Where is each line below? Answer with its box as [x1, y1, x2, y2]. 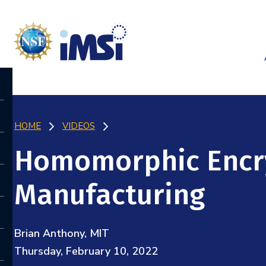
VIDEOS [62, 120, 95, 132]
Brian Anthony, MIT [14, 226, 109, 240]
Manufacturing [14, 178, 205, 212]
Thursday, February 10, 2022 [14, 244, 158, 258]
